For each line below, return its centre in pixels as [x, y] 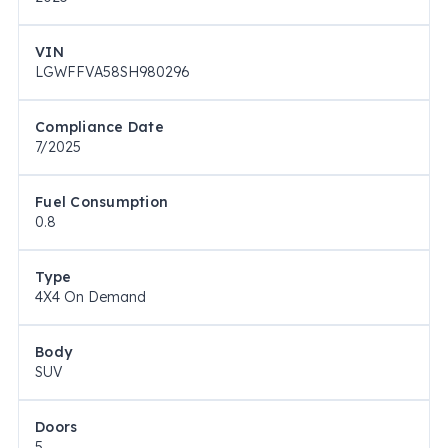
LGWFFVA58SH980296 [112, 72]
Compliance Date [99, 127]
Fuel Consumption [101, 202]
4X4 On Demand [90, 297]
